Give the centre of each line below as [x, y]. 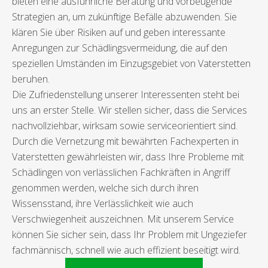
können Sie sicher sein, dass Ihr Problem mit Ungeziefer [130, 235]
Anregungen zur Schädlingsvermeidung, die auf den [120, 48]
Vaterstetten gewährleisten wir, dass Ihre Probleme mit [128, 157]
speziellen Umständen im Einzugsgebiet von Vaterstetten [131, 64]
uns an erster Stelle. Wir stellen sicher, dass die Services [130, 110]
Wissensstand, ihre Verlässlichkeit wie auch [103, 204]
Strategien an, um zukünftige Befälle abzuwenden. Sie [124, 17]
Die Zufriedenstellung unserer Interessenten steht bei [126, 95]
